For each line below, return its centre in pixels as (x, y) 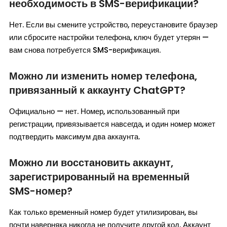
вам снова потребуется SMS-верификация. (85, 50)
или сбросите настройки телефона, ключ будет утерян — (109, 37)
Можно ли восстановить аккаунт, (91, 163)
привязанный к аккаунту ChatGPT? (97, 90)
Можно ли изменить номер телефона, (103, 76)
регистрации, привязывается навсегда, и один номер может (112, 124)
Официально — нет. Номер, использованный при (94, 111)
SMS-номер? (41, 191)
